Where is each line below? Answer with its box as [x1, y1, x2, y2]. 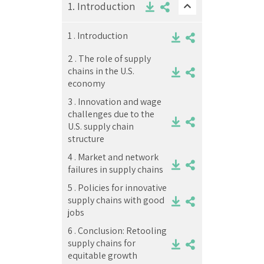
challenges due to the [68, 107, 154, 120]
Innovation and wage [78, 95, 161, 108]
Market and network [78, 150, 159, 163]
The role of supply [78, 52, 151, 65]
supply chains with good [68, 193, 164, 206]
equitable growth [68, 249, 137, 262]
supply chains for [68, 236, 136, 249]
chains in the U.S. [68, 64, 134, 77]
